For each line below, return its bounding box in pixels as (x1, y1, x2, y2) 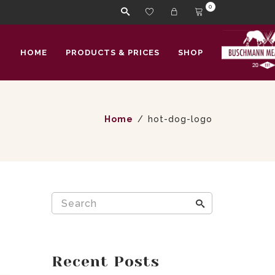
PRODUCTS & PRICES (66, 48, 160, 57)
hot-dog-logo (148, 114, 212, 124)
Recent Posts (51, 253, 160, 270)
